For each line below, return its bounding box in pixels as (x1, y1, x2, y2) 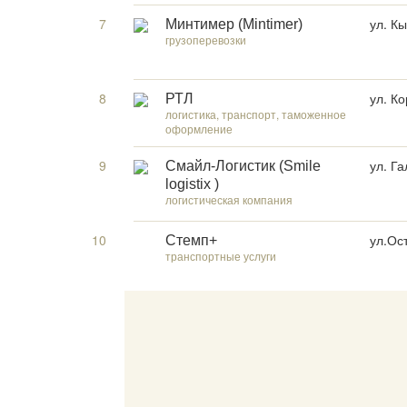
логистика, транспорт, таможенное (165, 106, 346, 122)
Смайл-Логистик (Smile (165, 158, 321, 174)
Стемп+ (165, 233, 217, 248)
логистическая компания (165, 192, 293, 207)
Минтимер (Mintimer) (165, 16, 303, 32)
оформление (165, 121, 233, 136)
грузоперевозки (165, 32, 246, 47)
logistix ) (165, 176, 219, 192)
